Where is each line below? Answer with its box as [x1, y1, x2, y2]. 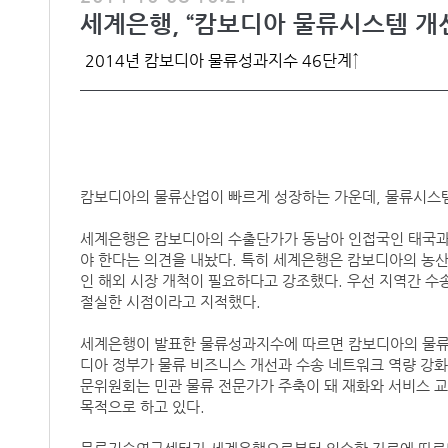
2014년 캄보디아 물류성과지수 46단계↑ [84, 51, 359, 70]
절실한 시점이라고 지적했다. [79, 294, 261, 310]
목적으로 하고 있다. [79, 399, 205, 415]
